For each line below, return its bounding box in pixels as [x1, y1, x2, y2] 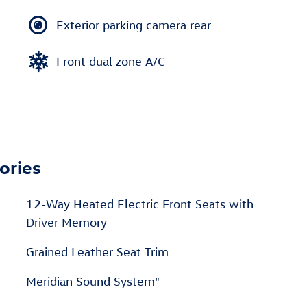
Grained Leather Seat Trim [26, 245, 169, 259]
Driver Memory [26, 215, 107, 230]
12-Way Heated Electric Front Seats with [26, 197, 254, 211]
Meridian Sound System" [26, 274, 160, 288]
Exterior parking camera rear [56, 17, 211, 32]
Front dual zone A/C [56, 53, 165, 69]
